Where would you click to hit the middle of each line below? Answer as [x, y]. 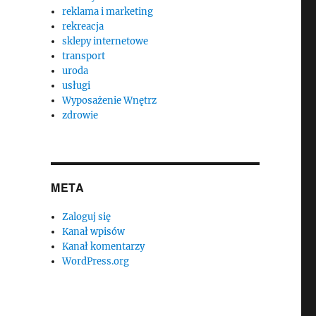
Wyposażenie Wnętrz [110, 101]
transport [84, 56]
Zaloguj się [87, 217]
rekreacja [83, 26]
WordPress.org [96, 261]
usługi [77, 86]
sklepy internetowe [105, 41]
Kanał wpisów [94, 232]
